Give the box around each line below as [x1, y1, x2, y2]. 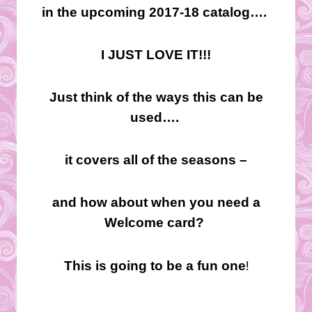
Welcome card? [104, 214, 208, 230]
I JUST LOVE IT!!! [101, 47, 211, 62]
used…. [130, 109, 182, 125]
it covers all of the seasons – [65, 152, 247, 167]
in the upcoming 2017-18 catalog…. [42, 4, 270, 19]
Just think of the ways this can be [49, 89, 263, 104]
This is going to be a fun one [63, 258, 246, 273]
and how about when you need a [52, 194, 260, 210]
